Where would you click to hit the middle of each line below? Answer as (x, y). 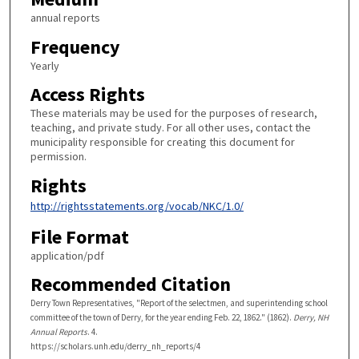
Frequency (75, 46)
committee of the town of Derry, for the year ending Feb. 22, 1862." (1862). (161, 318)
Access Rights (87, 95)
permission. (58, 157)
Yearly (44, 65)
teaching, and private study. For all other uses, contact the (170, 128)
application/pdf (67, 255)
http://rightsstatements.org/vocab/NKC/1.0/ (137, 206)
